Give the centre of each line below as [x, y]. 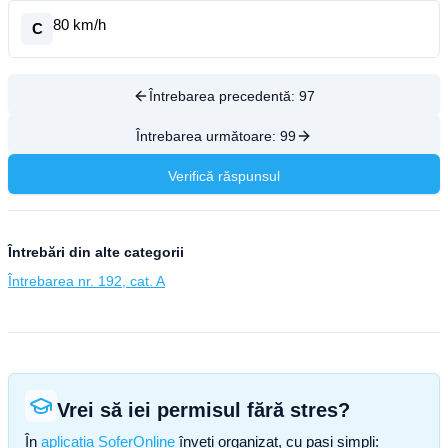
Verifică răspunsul [224, 176]
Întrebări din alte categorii [96, 252]
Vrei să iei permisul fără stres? [203, 410]
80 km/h [79, 24]
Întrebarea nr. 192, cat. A [86, 281]
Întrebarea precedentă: [224, 96]
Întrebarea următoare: [208, 136]
